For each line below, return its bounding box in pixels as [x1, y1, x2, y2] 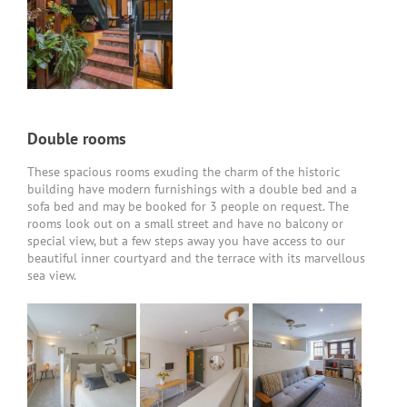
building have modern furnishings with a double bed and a [27, 181, 357, 198]
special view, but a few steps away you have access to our [27, 233, 345, 250]
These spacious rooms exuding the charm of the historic [27, 164, 340, 181]
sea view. [27, 267, 76, 284]
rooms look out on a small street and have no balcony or [27, 215, 343, 233]
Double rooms [27, 128, 126, 150]
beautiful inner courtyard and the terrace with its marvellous [27, 250, 365, 267]
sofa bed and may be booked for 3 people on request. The [27, 198, 349, 215]
